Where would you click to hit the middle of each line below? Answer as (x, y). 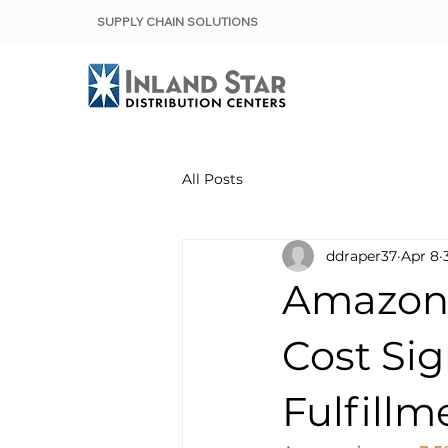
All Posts (212, 178)
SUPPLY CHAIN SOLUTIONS (177, 23)
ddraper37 (361, 255)
